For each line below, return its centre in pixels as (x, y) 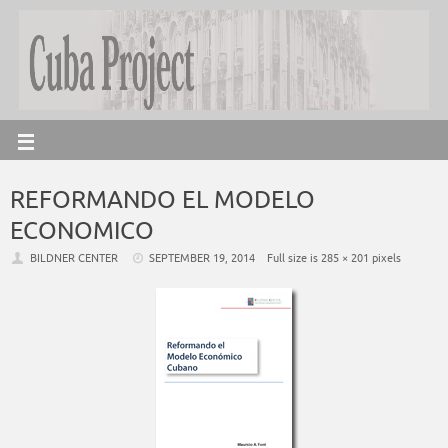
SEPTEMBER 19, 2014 (202, 258)
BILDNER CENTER (73, 258)
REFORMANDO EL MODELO (162, 200)
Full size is (294, 258)
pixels (385, 258)
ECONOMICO (82, 231)
